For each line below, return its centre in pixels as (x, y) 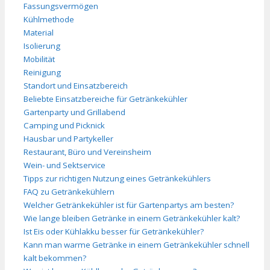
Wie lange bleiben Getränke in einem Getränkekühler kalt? (132, 218)
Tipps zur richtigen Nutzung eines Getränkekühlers (117, 178)
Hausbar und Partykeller (68, 138)
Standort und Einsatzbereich (76, 85)
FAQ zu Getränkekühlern (69, 191)
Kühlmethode (49, 19)
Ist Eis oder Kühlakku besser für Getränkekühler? (114, 231)
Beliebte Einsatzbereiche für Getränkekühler (105, 99)
